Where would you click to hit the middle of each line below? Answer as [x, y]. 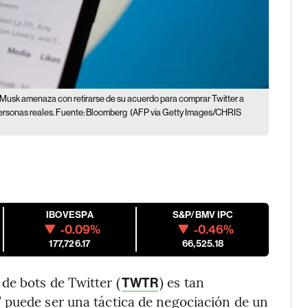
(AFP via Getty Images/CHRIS [186, 112]
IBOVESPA [70, 214]
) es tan [182, 282]
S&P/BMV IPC [203, 214]
